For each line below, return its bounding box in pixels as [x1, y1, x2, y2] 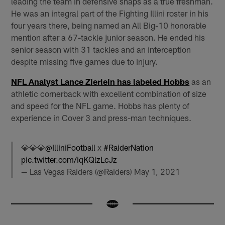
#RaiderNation [103, 142, 154, 152]
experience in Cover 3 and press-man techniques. [11, 112, 192, 123]
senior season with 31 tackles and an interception [11, 44, 191, 54]
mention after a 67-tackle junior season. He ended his [11, 32, 205, 42]
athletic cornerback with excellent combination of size [11, 88, 207, 98]
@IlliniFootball [45, 142, 96, 152]
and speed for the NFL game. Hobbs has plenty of [11, 100, 190, 110]
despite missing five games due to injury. [11, 56, 158, 66]
